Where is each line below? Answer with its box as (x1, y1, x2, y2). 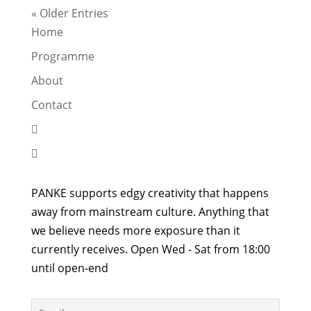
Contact (31, 97, 72, 112)
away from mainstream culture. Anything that (31, 204, 269, 219)
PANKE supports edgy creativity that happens (31, 185, 269, 201)
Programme (31, 49, 94, 64)
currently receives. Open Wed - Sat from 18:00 (31, 242, 270, 257)
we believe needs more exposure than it (31, 223, 240, 238)
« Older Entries (31, 6, 108, 21)
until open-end (31, 260, 108, 276)
